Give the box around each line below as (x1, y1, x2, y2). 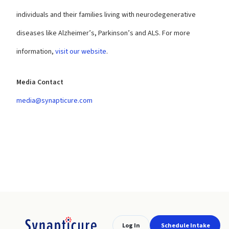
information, (16, 47, 55, 57)
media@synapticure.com (16, 96, 93, 106)
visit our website (55, 47, 106, 57)
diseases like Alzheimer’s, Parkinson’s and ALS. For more (16, 28, 190, 38)
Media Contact (16, 77, 63, 87)
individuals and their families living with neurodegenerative (16, 10, 196, 20)
